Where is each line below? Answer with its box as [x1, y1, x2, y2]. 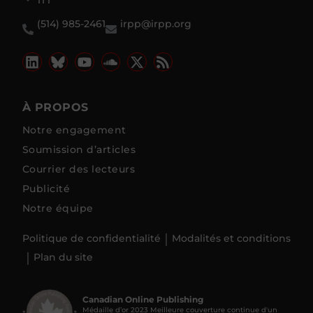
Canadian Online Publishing [82, 293, 203, 305]
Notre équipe [22, 201, 94, 214]
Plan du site [34, 252, 93, 263]
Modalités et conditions [172, 233, 291, 245]
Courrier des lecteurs [22, 162, 136, 175]
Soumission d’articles [22, 143, 136, 156]
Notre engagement [22, 123, 126, 136]
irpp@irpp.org [120, 17, 191, 30]
